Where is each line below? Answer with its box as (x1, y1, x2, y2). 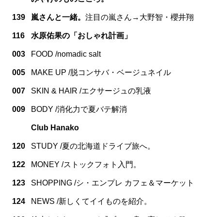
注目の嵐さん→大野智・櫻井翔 (85, 13, 194, 21)
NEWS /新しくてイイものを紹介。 (31, 197, 152, 205)
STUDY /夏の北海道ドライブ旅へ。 (31, 141, 155, 150)
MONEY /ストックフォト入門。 (31, 160, 141, 169)
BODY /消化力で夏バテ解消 (31, 105, 127, 113)
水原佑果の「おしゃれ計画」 (31, 31, 132, 40)
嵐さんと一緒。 (31, 13, 85, 21)
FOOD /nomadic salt (31, 49, 101, 58)
